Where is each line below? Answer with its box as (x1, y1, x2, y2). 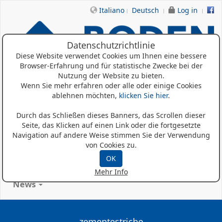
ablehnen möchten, (52, 91, 119, 101)
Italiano (99, 5, 124, 15)
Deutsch (132, 5, 159, 15)
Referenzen (13, 158, 60, 170)
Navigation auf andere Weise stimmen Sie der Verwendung (12, 130, 210, 140)
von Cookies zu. (85, 140, 137, 150)
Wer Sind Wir (13, 118, 66, 130)
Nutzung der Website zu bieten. (57, 71, 165, 81)
